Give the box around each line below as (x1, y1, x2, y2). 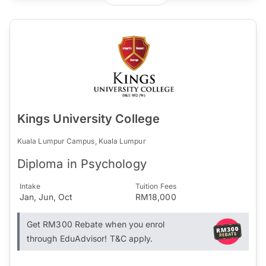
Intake (20, 181, 41, 191)
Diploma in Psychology (17, 156, 147, 171)
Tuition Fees (135, 181, 176, 191)
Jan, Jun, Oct (20, 191, 73, 202)
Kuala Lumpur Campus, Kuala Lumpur (17, 136, 146, 145)
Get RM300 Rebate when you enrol (27, 218, 165, 229)
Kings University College (17, 111, 160, 126)
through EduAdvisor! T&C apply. (27, 233, 153, 243)
